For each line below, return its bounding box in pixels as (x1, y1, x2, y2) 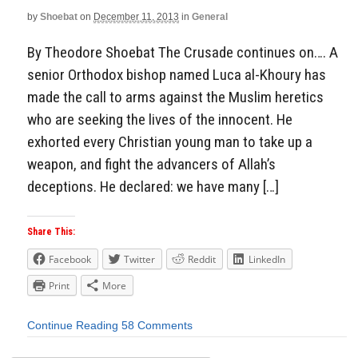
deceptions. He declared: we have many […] (27, 177, 279, 196)
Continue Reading (27, 319, 118, 332)
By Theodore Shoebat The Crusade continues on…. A (27, 42, 338, 62)
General (192, 10, 228, 22)
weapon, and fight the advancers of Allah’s (27, 154, 276, 173)
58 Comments (121, 319, 193, 332)
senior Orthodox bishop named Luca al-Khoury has (27, 65, 326, 84)
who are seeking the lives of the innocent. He (27, 109, 292, 129)
